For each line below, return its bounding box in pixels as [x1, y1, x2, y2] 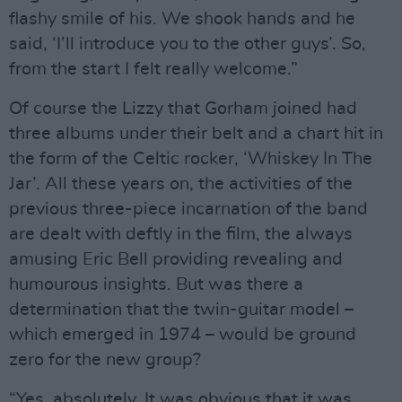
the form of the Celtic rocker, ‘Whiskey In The [9, 150, 372, 168]
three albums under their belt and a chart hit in [9, 125, 383, 143]
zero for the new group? [9, 351, 201, 369]
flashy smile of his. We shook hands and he [9, 10, 355, 28]
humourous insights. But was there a [9, 275, 303, 293]
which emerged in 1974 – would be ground [9, 326, 356, 344]
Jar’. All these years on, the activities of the [9, 175, 353, 193]
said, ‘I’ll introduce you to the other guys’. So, [9, 35, 366, 53]
